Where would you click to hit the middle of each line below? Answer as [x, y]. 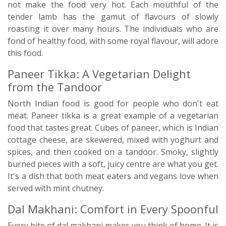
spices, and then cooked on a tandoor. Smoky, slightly [113, 152]
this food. [25, 53]
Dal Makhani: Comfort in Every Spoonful [113, 209]
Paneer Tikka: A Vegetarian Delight [99, 74]
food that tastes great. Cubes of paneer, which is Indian [113, 128]
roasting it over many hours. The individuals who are [113, 29]
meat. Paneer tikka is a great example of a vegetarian [113, 116]
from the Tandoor [55, 87]
